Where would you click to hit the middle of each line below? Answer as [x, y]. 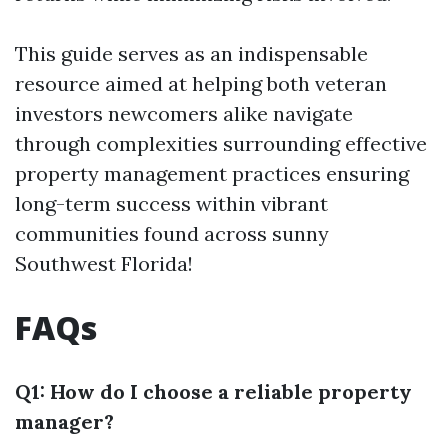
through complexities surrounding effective [221, 143]
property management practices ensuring [212, 173]
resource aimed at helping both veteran [201, 83]
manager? [64, 421]
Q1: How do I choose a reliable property [213, 391]
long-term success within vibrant [171, 203]
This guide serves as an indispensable [191, 53]
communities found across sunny [172, 233]
